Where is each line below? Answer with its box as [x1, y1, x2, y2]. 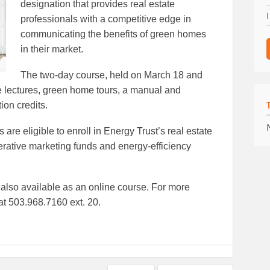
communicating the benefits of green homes [20, 29, 206, 40]
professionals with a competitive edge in [20, 14, 191, 25]
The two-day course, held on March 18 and [20, 70, 202, 81]
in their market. [20, 44, 83, 55]
